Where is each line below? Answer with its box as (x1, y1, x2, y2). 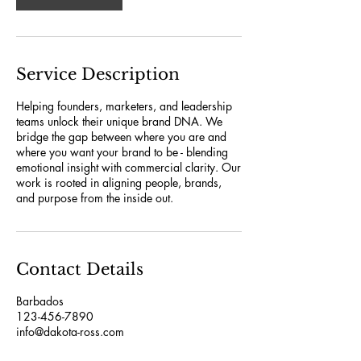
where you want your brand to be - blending (16, 144, 228, 160)
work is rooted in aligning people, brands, (16, 175, 222, 190)
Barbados (16, 293, 64, 309)
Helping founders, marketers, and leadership (16, 98, 232, 114)
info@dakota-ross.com (16, 324, 124, 339)
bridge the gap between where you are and (16, 129, 226, 144)
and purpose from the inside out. (16, 190, 173, 205)
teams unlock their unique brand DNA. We (16, 114, 222, 129)
